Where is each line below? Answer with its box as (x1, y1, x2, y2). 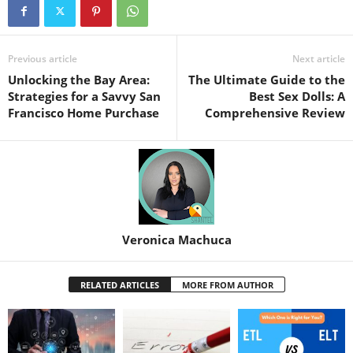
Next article (292, 52, 345, 66)
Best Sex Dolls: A (249, 88, 345, 105)
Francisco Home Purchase (8, 105, 159, 121)
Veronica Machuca (121, 232, 232, 248)
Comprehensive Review (205, 105, 345, 121)
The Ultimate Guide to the (188, 72, 345, 88)
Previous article (8, 52, 77, 66)
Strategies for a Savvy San (8, 88, 161, 105)
